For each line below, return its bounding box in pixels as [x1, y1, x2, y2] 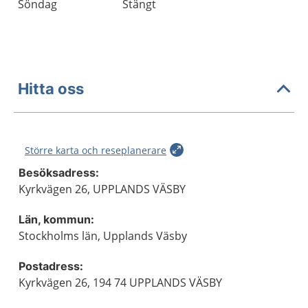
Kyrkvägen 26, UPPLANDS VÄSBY [19, 181, 186, 197]
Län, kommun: [19, 212, 94, 226]
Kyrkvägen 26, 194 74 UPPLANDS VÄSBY [19, 275, 222, 290]
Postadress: [19, 259, 83, 273]
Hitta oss [18, 79, 84, 98]
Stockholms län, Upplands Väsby [19, 228, 187, 243]
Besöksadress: [19, 166, 99, 179]
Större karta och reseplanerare [25, 144, 166, 157]
